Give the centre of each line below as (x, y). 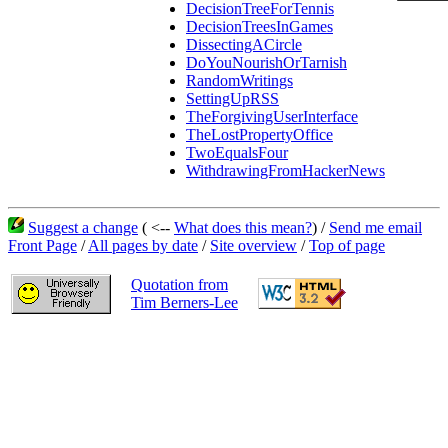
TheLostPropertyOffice (259, 135)
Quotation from (179, 284)
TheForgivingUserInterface (272, 117)
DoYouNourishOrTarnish (266, 63)
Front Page (42, 245)
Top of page (347, 245)
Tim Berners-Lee (184, 302)
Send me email (375, 227)
